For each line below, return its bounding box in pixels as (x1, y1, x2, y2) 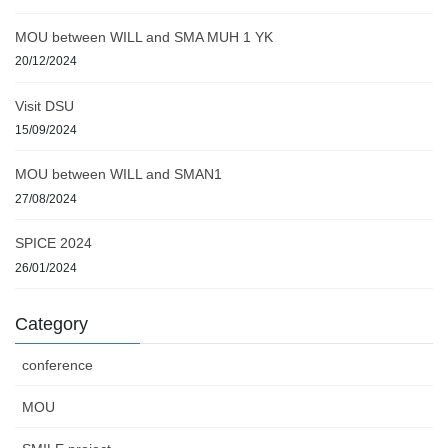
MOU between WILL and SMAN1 (15, 166, 222, 183)
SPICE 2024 (15, 235, 92, 252)
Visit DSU (15, 97, 74, 114)
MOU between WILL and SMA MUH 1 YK (15, 28, 273, 45)
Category (15, 313, 88, 334)
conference (22, 356, 93, 373)
